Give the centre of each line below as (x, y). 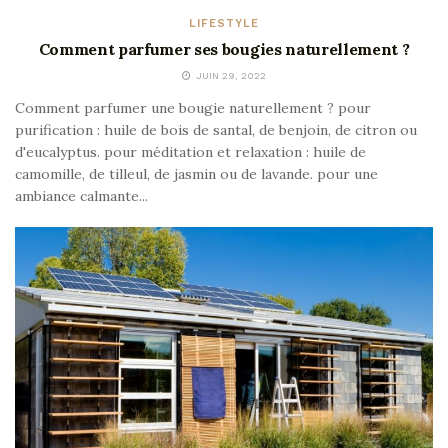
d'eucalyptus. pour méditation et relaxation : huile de (190, 152)
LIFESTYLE (224, 24)
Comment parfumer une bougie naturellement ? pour (193, 108)
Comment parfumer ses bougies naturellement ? (224, 49)
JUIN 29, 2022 (229, 76)
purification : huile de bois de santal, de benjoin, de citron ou (216, 130)
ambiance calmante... (81, 196)
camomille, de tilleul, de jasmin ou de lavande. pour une (196, 174)
